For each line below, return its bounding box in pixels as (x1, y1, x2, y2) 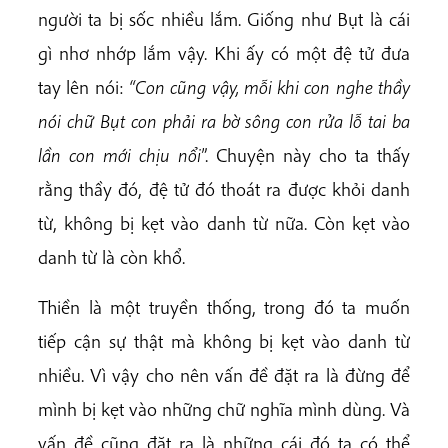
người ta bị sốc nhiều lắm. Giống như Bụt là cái (38, 7, 410, 32)
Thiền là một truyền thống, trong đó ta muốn (38, 294, 410, 319)
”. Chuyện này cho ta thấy (201, 143, 410, 168)
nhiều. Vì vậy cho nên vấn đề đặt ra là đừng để (38, 362, 410, 387)
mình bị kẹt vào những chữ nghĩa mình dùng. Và (38, 396, 410, 421)
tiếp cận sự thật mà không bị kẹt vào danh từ (38, 328, 410, 353)
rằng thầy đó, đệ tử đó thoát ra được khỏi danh (38, 177, 410, 202)
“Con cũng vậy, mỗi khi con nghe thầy (123, 75, 411, 100)
